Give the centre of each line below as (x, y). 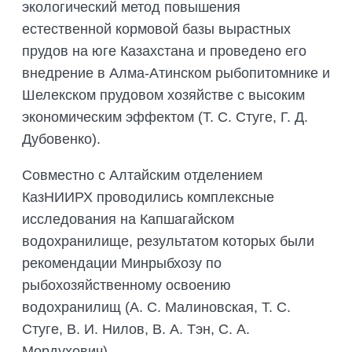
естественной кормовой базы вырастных (156, 29)
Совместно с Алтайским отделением (142, 176)
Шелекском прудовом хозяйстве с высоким (163, 95)
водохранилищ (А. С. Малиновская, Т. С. (156, 308)
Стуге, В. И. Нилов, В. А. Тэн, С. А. (136, 330)
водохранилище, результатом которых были (168, 242)
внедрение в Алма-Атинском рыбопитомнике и (176, 73)
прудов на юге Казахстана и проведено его (164, 51)
